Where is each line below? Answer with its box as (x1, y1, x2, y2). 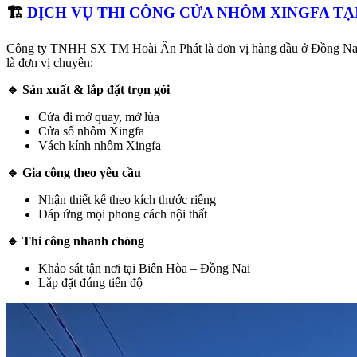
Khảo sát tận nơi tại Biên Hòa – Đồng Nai (38, 261, 250, 276)
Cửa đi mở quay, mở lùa (38, 110, 159, 124)
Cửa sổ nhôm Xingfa (38, 124, 144, 139)
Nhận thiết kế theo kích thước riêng (38, 193, 216, 207)
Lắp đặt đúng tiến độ (38, 276, 143, 290)
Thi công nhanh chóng (19, 234, 144, 249)
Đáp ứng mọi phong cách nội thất (38, 207, 207, 222)
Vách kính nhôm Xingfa (38, 139, 161, 153)
